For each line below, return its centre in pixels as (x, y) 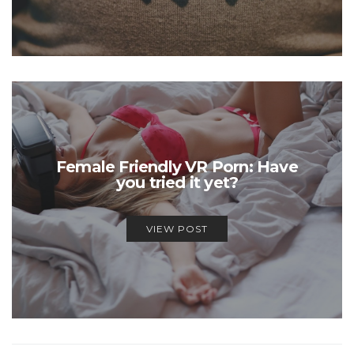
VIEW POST (177, 228)
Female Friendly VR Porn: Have (177, 166)
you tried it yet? (177, 182)
